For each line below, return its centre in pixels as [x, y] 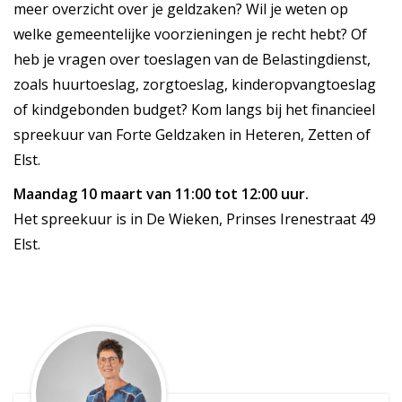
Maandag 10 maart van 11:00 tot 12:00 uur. [161, 194]
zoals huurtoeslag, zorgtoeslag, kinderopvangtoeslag [195, 85]
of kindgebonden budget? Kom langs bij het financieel [194, 110]
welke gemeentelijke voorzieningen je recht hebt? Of [190, 35]
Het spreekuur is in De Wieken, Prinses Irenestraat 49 [195, 219]
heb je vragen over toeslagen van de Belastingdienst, [192, 60]
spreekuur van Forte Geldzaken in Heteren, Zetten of [192, 135]
